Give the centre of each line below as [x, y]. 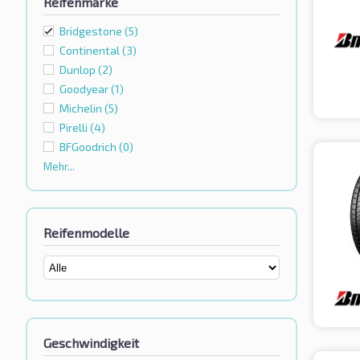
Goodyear [85, 89]
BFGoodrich [89, 147]
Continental [91, 51]
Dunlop [79, 70]
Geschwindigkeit [91, 343]
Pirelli [75, 128]
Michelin [82, 108]
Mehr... [59, 167]
